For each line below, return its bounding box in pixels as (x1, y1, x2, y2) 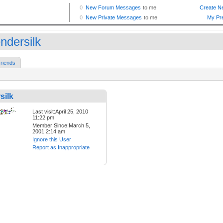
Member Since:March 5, (32, 122, 90, 129)
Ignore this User (32, 136, 71, 143)
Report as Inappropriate (32, 144, 90, 151)
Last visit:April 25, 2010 (32, 109, 88, 115)
